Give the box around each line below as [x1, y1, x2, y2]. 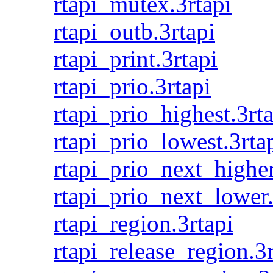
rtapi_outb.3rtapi [54, 18, 215, 44]
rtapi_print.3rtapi [54, 46, 218, 72]
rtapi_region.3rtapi [54, 210, 233, 236]
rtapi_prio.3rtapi [54, 73, 211, 99]
